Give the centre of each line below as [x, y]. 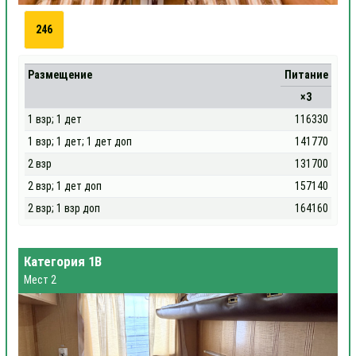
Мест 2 [40, 279]
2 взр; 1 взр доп [64, 208]
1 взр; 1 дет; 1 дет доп [80, 141]
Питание [306, 75]
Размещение [60, 75]
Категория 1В [63, 261]
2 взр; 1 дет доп [65, 186]
